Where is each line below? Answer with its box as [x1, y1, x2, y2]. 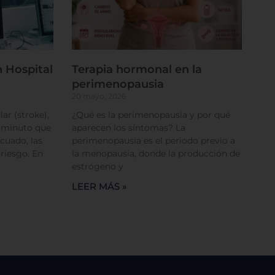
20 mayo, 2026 [72, 91, 126, 101]
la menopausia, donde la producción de [72, 148, 241, 160]
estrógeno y [72, 161, 124, 172]
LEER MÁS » [72, 180, 128, 193]
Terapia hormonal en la [72, 63, 203, 77]
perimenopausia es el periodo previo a [72, 135, 236, 147]
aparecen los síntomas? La [72, 122, 186, 134]
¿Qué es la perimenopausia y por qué [72, 109, 231, 121]
